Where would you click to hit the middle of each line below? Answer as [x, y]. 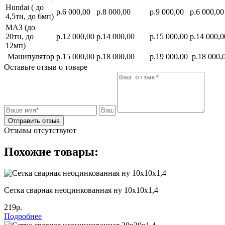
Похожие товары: [51, 152]
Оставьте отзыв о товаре [46, 67]
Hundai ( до [25, 8]
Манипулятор [30, 57]
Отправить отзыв [34, 121]
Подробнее [23, 216]
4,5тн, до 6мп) [30, 17]
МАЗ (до [20, 28]
